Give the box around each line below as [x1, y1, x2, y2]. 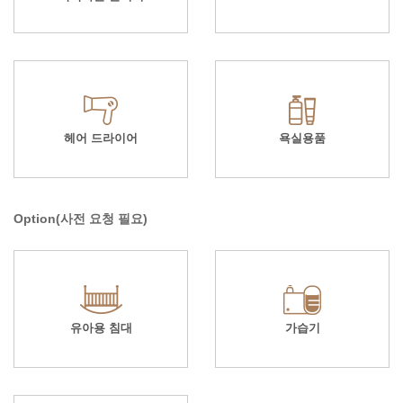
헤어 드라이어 [64, 130, 138, 145]
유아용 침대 [69, 320, 132, 335]
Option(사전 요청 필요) [13, 210, 148, 226]
